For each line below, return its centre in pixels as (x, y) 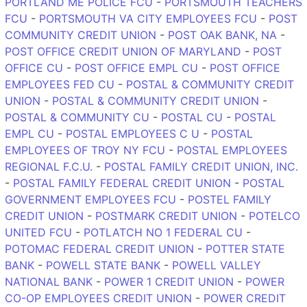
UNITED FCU (38, 232)
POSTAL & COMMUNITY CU (77, 117)
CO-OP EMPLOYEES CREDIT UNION (98, 298)
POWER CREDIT (245, 298)
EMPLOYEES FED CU (60, 84)
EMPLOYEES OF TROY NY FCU (85, 150)
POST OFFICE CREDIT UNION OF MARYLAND (123, 51)
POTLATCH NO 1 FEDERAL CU (163, 232)
